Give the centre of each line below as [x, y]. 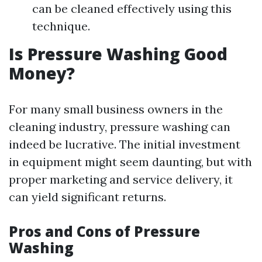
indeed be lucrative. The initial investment [125, 144]
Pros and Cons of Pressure [104, 231]
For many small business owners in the [116, 109]
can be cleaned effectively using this [132, 8]
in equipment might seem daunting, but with [130, 162]
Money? [42, 73]
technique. [61, 26]
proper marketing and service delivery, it [121, 179]
